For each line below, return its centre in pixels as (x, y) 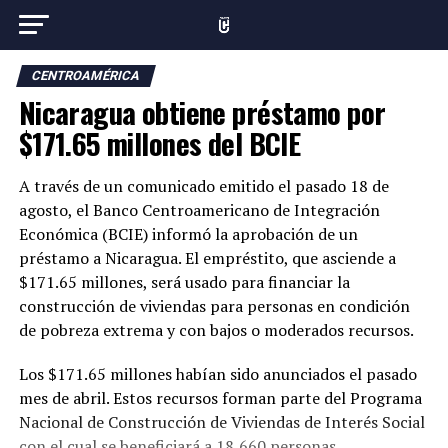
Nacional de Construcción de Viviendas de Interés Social (221, 422)
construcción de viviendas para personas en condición (214, 306)
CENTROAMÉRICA (85, 75)
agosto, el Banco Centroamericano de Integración (199, 210)
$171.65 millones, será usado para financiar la (184, 282)
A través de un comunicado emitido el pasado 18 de (203, 186)
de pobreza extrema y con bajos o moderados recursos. (216, 330)
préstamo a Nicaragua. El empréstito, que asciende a (207, 258)
